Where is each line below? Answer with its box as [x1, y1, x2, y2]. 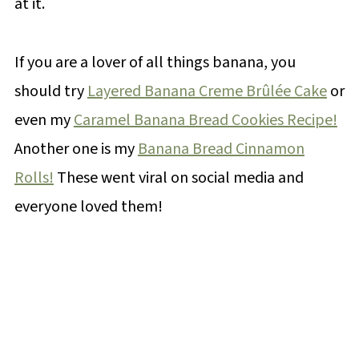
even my [14, 108, 74, 131]
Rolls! [14, 166, 54, 189]
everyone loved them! [14, 195, 163, 218]
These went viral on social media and [53, 166, 304, 189]
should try [14, 79, 87, 103]
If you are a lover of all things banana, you [14, 50, 296, 74]
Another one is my [14, 137, 138, 160]
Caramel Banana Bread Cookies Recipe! [73, 108, 337, 131]
